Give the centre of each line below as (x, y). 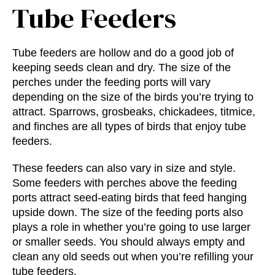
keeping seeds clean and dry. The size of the (122, 67)
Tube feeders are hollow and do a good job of (123, 52)
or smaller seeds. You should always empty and (129, 242)
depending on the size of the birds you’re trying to (133, 97)
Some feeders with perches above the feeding (125, 183)
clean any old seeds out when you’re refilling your (133, 256)
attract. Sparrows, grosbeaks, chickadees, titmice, (134, 111)
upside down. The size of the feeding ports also (128, 212)
